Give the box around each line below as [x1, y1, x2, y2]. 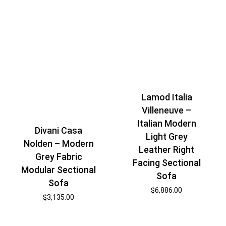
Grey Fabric [35, 151, 82, 162]
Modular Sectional [21, 164, 96, 176]
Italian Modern [137, 118, 196, 129]
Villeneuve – [142, 105, 192, 116]
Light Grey [145, 131, 188, 142]
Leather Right [139, 144, 195, 155]
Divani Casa [35, 125, 83, 136]
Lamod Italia [141, 92, 192, 103]
